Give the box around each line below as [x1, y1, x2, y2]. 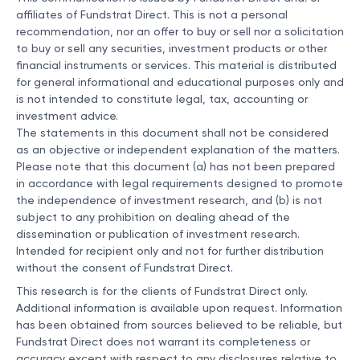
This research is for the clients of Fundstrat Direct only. [16, 285, 308, 297]
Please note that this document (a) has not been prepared [16, 161, 335, 173]
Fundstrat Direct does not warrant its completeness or [16, 336, 310, 348]
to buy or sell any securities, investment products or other [16, 43, 327, 55]
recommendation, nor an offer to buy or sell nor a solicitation [16, 26, 344, 38]
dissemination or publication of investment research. [16, 228, 300, 240]
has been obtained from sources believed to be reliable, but [16, 319, 342, 331]
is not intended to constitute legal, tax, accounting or [16, 93, 308, 105]
